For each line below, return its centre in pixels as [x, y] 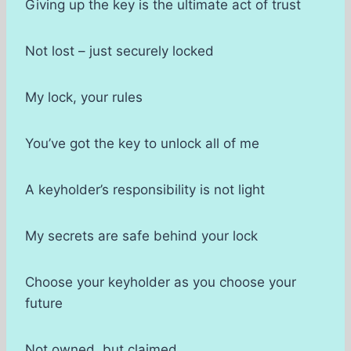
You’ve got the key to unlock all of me [142, 144]
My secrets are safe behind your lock [141, 236]
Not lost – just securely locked [119, 51]
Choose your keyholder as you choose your [161, 282]
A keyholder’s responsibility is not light [145, 190]
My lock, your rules [84, 98]
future [44, 304]
